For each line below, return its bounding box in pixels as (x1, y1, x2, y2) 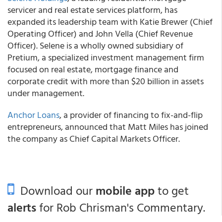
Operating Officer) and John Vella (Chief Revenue (7, 27, 193, 40)
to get (155, 181, 189, 199)
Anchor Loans (7, 108, 59, 121)
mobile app (96, 181, 155, 199)
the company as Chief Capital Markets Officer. (7, 132, 180, 145)
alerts (7, 198, 36, 216)
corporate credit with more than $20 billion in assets (7, 74, 204, 88)
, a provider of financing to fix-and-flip (59, 108, 203, 121)
